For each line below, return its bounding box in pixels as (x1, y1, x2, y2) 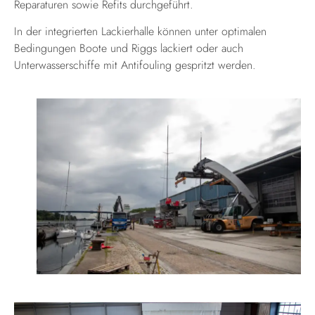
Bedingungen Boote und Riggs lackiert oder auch (14, 40, 243, 57)
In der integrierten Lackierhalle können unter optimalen (14, 23, 266, 40)
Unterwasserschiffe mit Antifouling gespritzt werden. (14, 57, 256, 74)
